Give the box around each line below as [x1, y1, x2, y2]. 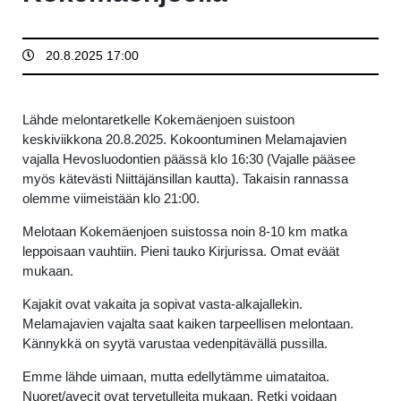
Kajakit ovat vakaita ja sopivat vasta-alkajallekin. [22, 296, 303, 311]
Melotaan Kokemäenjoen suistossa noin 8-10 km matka [22, 224, 347, 239]
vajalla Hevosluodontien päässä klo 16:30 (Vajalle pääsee [22, 151, 355, 166]
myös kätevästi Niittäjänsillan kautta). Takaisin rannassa [22, 171, 348, 186]
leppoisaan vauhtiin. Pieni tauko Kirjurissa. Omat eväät [22, 243, 339, 259]
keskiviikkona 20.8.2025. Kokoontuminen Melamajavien [22, 132, 346, 147]
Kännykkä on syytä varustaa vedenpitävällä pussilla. [22, 336, 331, 351]
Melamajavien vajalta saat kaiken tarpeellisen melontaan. [22, 316, 354, 331]
